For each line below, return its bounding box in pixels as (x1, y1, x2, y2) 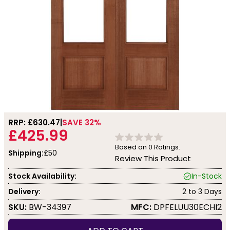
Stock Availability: (8, 170, 76, 181)
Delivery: (8, 186, 41, 197)
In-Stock (191, 170, 222, 181)
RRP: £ (8, 117, 33, 128)
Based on (115, 142, 148, 152)
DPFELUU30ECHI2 (151, 201, 222, 213)
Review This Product (115, 153, 191, 164)
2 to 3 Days (182, 186, 222, 197)
